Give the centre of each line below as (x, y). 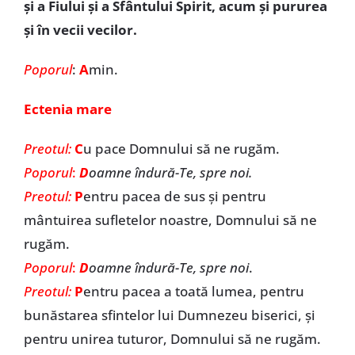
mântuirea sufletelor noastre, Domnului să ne (170, 220)
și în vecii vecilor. (80, 30)
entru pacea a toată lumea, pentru (193, 291)
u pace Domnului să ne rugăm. (181, 149)
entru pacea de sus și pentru (174, 196)
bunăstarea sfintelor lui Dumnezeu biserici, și (169, 315)
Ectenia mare (67, 109)
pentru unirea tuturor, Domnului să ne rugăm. (172, 339)
